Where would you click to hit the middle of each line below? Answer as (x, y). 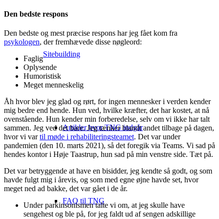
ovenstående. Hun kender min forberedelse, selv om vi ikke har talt (107, 119)
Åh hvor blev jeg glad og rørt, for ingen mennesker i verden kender (107, 102)
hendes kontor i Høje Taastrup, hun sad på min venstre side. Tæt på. (109, 154)
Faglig (33, 59)
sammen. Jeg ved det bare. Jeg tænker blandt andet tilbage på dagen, (109, 128)
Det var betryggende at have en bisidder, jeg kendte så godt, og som (108, 171)
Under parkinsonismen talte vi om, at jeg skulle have (104, 205)
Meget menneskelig (54, 85)
